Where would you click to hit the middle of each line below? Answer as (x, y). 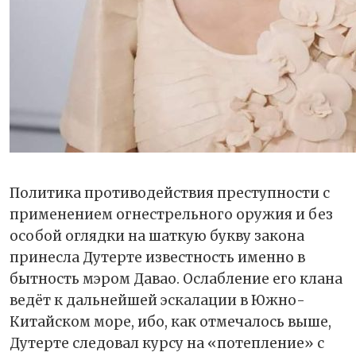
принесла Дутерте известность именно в (157, 257)
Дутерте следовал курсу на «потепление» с (167, 343)
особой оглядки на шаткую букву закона (157, 236)
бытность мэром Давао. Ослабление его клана (176, 279)
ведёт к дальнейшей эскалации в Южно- (157, 300)
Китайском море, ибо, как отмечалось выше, (170, 321)
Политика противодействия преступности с (170, 193)
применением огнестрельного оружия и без (171, 214)
